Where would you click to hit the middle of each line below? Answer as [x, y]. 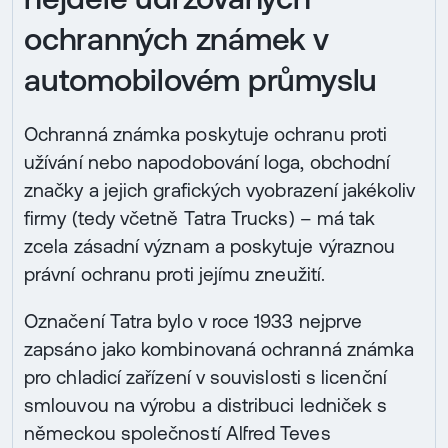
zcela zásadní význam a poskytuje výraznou [210, 246]
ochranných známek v [176, 38]
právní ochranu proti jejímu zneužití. [175, 274]
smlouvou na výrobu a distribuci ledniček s [206, 405]
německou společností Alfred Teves [177, 433]
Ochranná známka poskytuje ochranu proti [206, 134]
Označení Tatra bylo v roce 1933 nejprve [193, 321]
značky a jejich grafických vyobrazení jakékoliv [219, 190]
